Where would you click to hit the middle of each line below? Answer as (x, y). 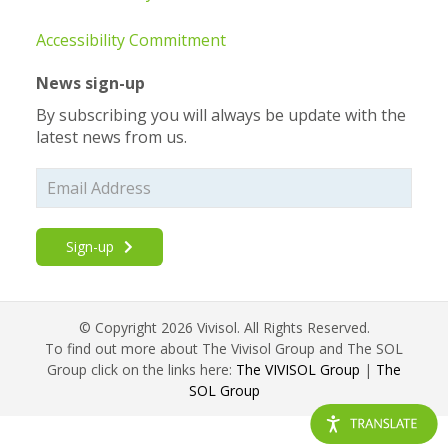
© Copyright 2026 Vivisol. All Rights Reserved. (224, 327)
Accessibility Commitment (130, 39)
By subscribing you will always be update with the (220, 114)
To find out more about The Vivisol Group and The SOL (224, 348)
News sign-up (90, 82)
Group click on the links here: (141, 369)
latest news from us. (111, 136)
